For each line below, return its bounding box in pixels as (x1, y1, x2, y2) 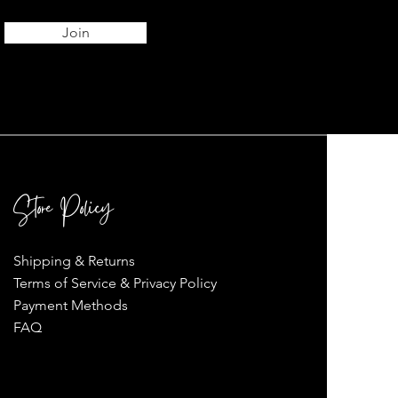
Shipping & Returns (12, 252, 135, 270)
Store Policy (12, 188, 114, 233)
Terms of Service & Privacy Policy (12, 275, 220, 292)
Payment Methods (12, 297, 128, 314)
